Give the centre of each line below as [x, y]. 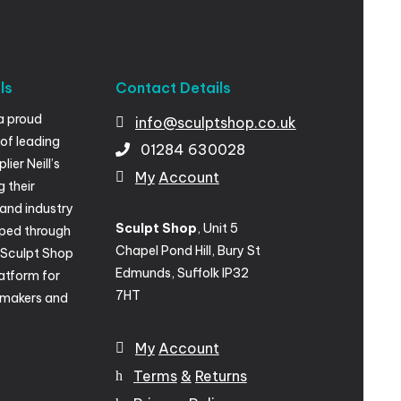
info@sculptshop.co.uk [215, 123]
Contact [145, 88]
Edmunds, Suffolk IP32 [182, 273]
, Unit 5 [217, 229]
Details [205, 88]
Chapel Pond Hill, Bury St [188, 251]
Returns [221, 376]
